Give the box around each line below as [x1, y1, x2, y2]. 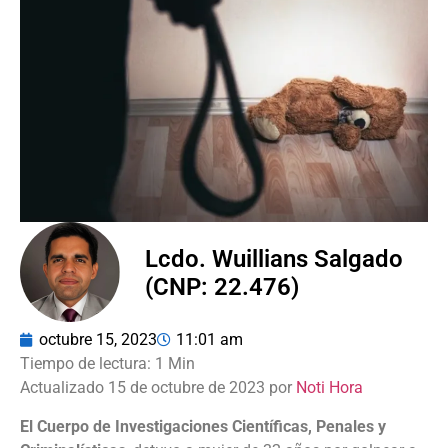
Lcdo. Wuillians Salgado [145, 244, 403, 273]
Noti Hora [296, 378, 363, 398]
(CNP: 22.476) [145, 272, 299, 301]
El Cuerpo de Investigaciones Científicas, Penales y [20, 416, 386, 436]
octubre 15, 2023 [39, 330, 157, 350]
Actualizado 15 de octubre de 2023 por [20, 378, 296, 398]
